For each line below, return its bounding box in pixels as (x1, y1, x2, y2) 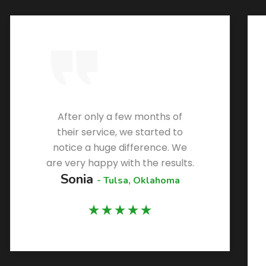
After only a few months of (56, 110, 181, 124)
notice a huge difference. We (52, 141, 186, 155)
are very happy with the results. (45, 156, 193, 170)
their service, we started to (56, 125, 182, 140)
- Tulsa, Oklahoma (95, 174, 179, 188)
